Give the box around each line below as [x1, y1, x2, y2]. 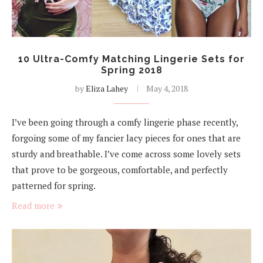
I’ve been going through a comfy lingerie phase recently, [12, 116, 238, 129]
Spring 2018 [100, 65, 163, 76]
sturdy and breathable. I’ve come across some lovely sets [12, 148, 241, 160]
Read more [12, 200, 55, 212]
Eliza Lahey [86, 83, 128, 95]
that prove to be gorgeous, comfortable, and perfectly [12, 164, 228, 176]
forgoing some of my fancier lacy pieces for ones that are [12, 132, 241, 144]
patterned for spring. [12, 180, 96, 192]
